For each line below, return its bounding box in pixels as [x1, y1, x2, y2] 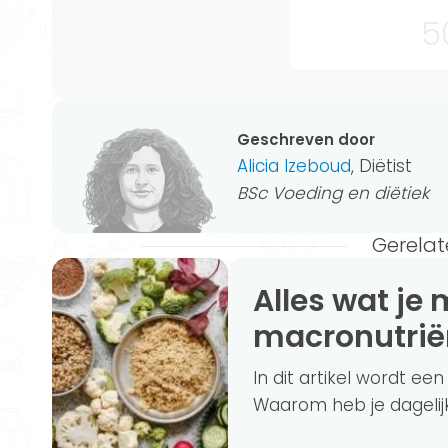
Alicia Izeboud [237, 153, 351, 178]
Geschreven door [237, 128, 375, 150]
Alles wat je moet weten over [253, 280, 275, 323]
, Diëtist [351, 153, 412, 178]
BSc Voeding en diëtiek [237, 180, 429, 205]
